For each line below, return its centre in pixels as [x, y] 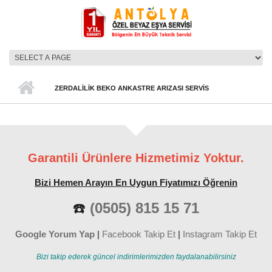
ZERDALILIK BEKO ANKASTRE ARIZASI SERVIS [132, 88]
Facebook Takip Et [139, 234]
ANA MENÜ [40, 85]
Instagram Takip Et [220, 234]
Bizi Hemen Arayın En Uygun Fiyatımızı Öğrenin [136, 182]
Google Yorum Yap [55, 234]
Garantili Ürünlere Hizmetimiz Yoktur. [136, 158]
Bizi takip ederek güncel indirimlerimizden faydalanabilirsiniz [136, 257]
